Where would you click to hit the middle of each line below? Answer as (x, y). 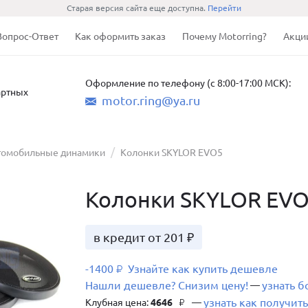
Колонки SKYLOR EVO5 (172, 153)
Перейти (224, 8)
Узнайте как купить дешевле (201, 269)
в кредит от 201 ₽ (144, 237)
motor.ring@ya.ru (151, 100)
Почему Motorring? (224, 36)
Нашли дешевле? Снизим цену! (167, 285)
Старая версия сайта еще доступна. (137, 8)
